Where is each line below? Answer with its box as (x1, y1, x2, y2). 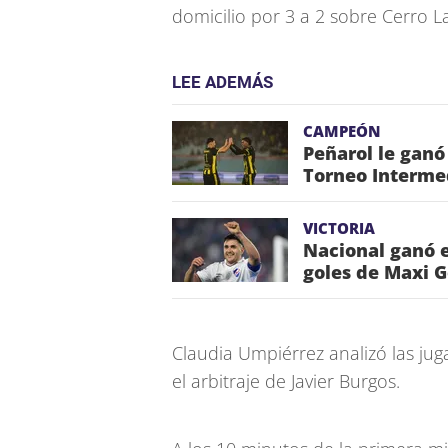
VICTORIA (303, 218, 375, 238)
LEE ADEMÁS (172, 72, 273, 92)
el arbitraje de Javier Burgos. (172, 369, 400, 393)
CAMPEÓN (303, 121, 381, 141)
